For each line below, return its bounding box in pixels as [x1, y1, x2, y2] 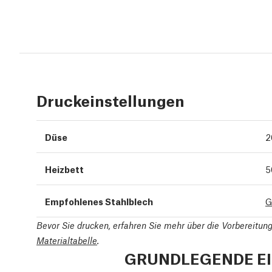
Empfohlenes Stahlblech [45, 194, 153, 207]
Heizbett [45, 162, 84, 175]
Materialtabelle [36, 234, 97, 246]
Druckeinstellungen [36, 89, 185, 110]
